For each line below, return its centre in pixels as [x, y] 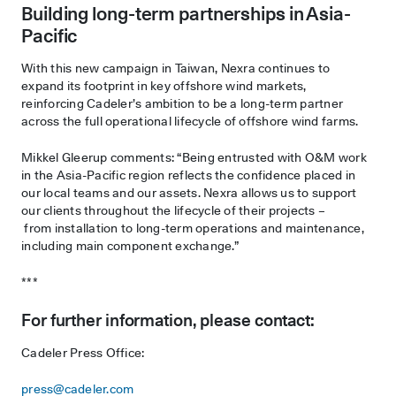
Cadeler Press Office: [84, 352]
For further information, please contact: [171, 320]
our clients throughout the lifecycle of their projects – [173, 210]
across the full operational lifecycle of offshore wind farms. [191, 121]
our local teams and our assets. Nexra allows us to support [189, 192]
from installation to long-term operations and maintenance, [193, 228]
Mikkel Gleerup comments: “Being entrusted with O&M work [194, 157]
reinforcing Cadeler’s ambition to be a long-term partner [182, 103]
